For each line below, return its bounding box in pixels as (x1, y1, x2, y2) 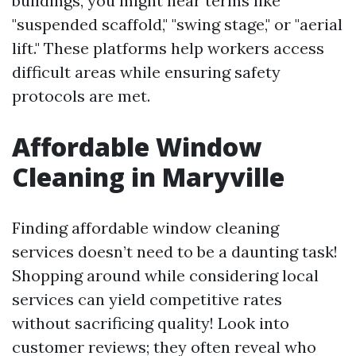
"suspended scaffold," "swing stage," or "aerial (12, 14, 342, 35)
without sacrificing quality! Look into (12, 313, 289, 334)
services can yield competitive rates (12, 289, 282, 310)
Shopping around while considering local (12, 265, 319, 286)
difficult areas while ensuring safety (12, 62, 281, 83)
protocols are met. (12, 86, 150, 106)
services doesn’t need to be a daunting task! (12, 242, 338, 262)
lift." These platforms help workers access (12, 38, 324, 59)
